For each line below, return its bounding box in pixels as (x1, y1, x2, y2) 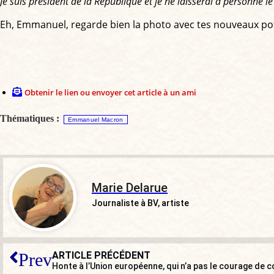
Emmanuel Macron (68, 116, 124, 123)
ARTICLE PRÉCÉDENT (52, 249, 150, 261)
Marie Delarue (92, 180, 168, 195)
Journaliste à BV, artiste (92, 198, 189, 208)
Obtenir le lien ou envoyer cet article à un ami (24, 86, 196, 98)
